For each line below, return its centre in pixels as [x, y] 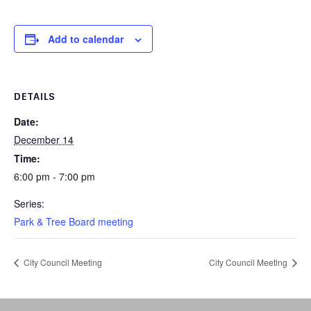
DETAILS [35, 96]
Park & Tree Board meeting [74, 221]
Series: [29, 203]
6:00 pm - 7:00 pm [54, 176]
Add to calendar [86, 39]
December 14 [44, 140]
